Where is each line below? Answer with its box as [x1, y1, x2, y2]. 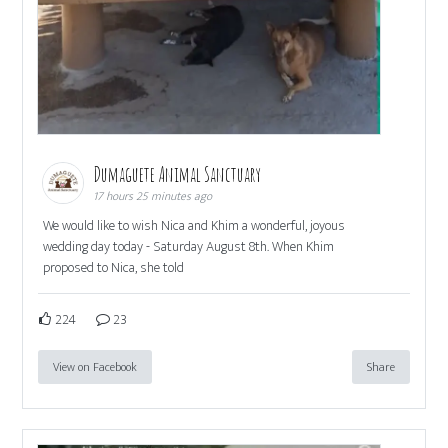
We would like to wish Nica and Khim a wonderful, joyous [43, 213, 346, 237]
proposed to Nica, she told [43, 255, 185, 279]
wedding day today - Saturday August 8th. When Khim [43, 234, 335, 258]
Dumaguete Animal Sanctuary [93, 161, 265, 187]
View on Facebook [53, 356, 138, 377]
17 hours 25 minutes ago [93, 185, 213, 206]
